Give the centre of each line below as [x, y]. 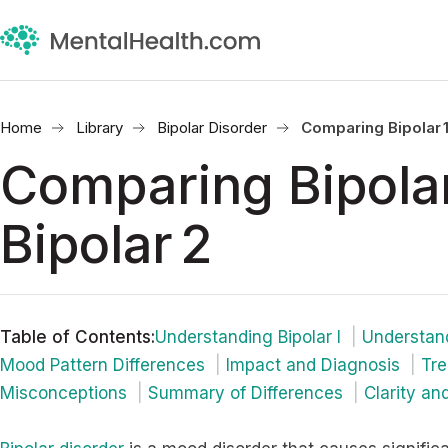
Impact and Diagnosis [313, 365]
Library [99, 127]
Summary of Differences [245, 393]
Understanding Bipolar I [248, 337]
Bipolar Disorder [212, 127]
